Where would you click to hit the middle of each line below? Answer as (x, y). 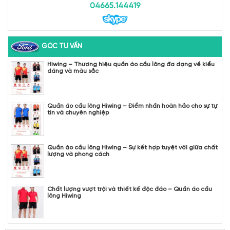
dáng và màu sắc (73, 71)
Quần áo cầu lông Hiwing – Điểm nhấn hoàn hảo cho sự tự (132, 106)
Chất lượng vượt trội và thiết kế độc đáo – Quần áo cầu (130, 189)
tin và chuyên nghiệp (78, 112)
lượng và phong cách (78, 154)
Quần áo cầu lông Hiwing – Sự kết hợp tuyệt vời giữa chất (132, 147)
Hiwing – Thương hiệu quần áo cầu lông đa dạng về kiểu (131, 64)
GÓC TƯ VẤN (62, 46)
